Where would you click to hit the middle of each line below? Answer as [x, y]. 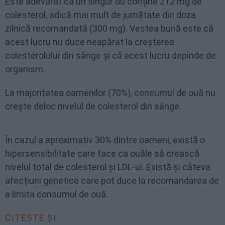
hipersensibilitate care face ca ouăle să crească [102, 153]
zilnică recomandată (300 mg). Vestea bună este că [109, 28]
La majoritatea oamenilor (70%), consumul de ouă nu [110, 93]
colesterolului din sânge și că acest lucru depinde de [110, 55]
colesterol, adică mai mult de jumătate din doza [100, 15]
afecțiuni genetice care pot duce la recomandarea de [112, 181]
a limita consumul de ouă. [58, 194]
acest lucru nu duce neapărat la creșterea [90, 42]
